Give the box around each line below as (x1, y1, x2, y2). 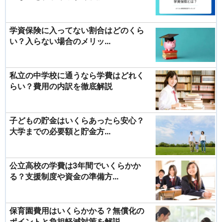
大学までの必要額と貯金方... (9, 125, 111, 137)
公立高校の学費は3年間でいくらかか (9, 159, 141, 171)
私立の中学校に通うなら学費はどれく (9, 69, 144, 81)
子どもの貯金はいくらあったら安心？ (9, 114, 144, 126)
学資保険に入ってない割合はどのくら (9, 24, 144, 36)
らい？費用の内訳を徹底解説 (9, 80, 112, 92)
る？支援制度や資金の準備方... (9, 170, 118, 182)
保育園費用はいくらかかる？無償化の (9, 204, 144, 216)
